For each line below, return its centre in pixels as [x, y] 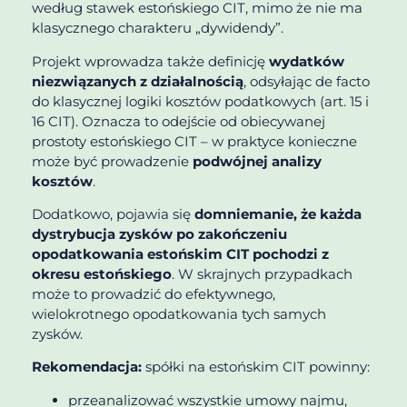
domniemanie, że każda [278, 213]
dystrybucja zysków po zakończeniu [159, 233]
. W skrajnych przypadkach [262, 273]
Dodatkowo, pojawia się [113, 213]
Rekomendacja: [87, 367]
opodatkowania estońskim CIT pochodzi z [180, 253]
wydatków [307, 61]
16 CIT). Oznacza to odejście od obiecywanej [179, 121]
